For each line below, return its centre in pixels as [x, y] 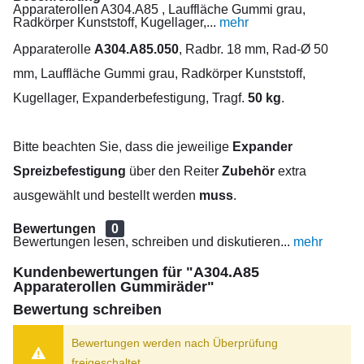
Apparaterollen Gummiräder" [114, 287]
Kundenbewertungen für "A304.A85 [136, 272]
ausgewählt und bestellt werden [106, 195]
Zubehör [248, 171]
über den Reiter [174, 171]
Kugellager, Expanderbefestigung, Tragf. [130, 98]
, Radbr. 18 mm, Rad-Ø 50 [253, 49]
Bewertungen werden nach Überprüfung [175, 343]
